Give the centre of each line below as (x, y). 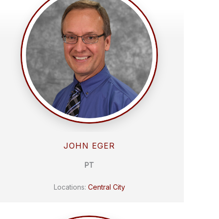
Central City (106, 187)
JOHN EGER (89, 145)
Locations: (71, 187)
